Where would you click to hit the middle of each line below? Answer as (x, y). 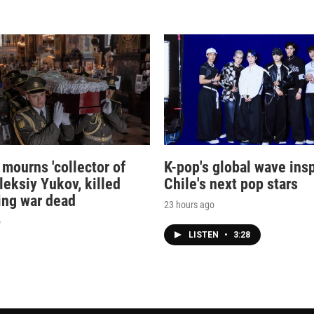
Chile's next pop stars (231, 184)
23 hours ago (189, 205)
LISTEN (205, 235)
